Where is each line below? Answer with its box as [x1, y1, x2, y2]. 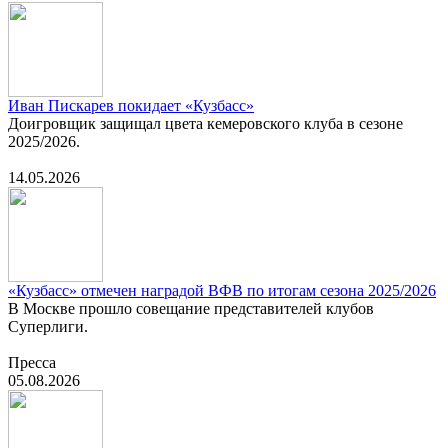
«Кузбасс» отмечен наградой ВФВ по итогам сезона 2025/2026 [8, 282, 436, 300]
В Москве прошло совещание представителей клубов [8, 300, 374, 318]
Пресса [8, 354, 56, 372]
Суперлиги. [8, 318, 88, 336]
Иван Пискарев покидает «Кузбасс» [8, 97, 254, 115]
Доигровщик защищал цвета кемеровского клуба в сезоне [8, 115, 403, 133]
